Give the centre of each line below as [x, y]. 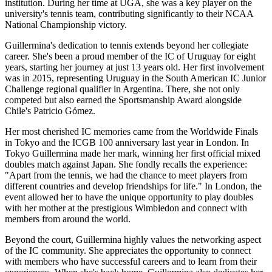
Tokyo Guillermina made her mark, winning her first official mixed [133, 153]
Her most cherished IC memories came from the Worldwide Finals [131, 131]
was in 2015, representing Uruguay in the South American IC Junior [135, 78]
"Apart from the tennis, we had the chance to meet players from [126, 175]
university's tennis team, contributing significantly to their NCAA [129, 13]
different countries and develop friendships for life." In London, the [133, 186]
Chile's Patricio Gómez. [50, 110]
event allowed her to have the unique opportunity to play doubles [129, 197]
